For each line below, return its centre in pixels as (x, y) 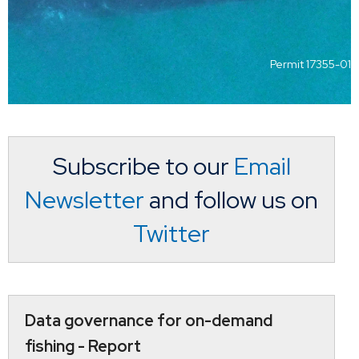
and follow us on (231, 199)
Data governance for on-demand (149, 320)
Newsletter (85, 199)
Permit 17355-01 (311, 64)
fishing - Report (83, 346)
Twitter (171, 233)
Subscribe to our (143, 165)
